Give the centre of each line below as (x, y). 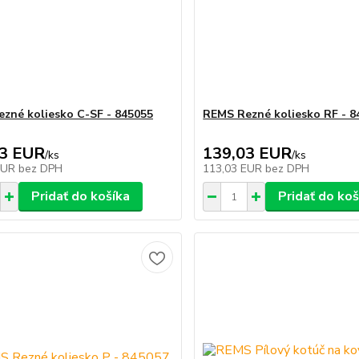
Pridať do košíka (80, 196)
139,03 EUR (248, 153)
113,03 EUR (234, 169)
